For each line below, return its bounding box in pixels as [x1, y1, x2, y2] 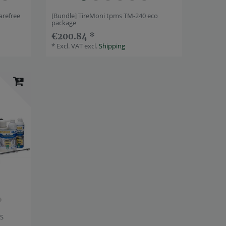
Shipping [99, 41, 126, 51]
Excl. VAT [56, 41, 83, 51]
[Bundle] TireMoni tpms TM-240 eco [51, 11, 158, 21]
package [51, 18, 77, 28]
